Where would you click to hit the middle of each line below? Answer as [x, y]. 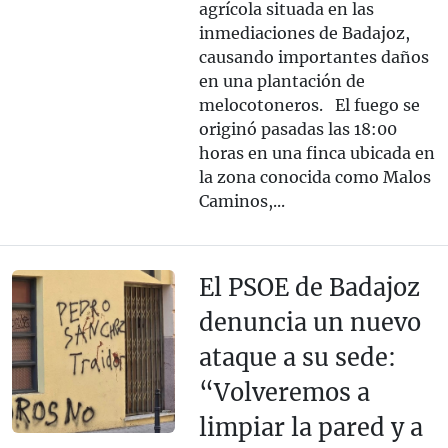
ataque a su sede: [297, 358]
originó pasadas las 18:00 [297, 129]
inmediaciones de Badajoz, [304, 33]
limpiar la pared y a [310, 428]
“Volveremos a [284, 393]
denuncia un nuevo [309, 323]
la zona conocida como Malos [314, 177]
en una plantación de [281, 81]
